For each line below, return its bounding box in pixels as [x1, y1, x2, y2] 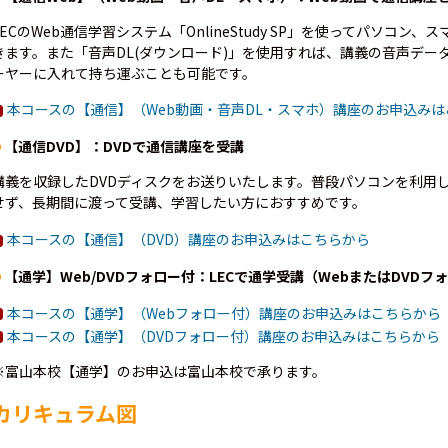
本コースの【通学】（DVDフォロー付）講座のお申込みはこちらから [7, 325, 440, 346]
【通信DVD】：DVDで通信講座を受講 [4, 136, 244, 157]
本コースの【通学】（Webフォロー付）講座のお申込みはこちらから [7, 302, 441, 323]
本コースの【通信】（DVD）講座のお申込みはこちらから [7, 229, 370, 250]
